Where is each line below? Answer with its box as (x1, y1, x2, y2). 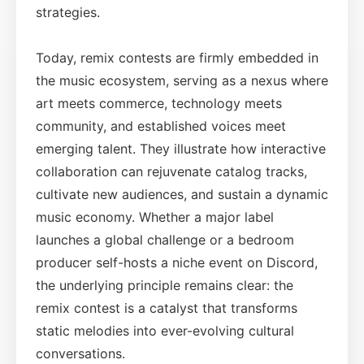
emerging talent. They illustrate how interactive (36, 140, 326, 157)
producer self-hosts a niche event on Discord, (36, 253, 318, 271)
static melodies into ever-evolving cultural (36, 322, 294, 339)
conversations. (36, 344, 125, 362)
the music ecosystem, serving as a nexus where (36, 71, 328, 89)
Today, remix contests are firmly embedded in (36, 49, 318, 66)
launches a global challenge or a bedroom (36, 231, 294, 248)
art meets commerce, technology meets (36, 94, 282, 111)
